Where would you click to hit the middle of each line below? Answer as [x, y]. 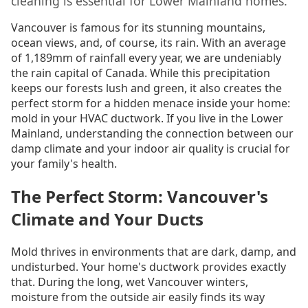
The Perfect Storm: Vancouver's [140, 196]
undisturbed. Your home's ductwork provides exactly [148, 266]
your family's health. [64, 163]
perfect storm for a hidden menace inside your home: [151, 103]
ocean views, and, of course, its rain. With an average [148, 42]
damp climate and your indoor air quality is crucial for [151, 148]
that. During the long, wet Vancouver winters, [130, 282]
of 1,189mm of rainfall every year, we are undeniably [146, 57]
